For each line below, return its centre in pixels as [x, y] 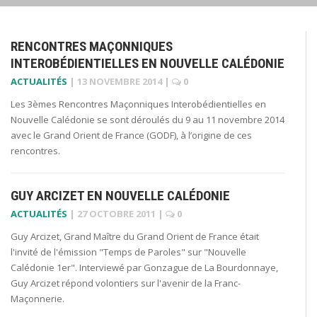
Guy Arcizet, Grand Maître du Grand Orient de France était [135, 236]
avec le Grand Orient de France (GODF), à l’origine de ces [131, 135]
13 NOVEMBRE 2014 [120, 81]
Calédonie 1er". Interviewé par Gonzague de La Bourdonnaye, [144, 267]
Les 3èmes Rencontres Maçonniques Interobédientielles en [138, 104]
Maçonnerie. [38, 298]
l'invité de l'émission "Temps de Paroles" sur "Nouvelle [128, 252]
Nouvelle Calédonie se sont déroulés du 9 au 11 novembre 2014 [148, 119]
